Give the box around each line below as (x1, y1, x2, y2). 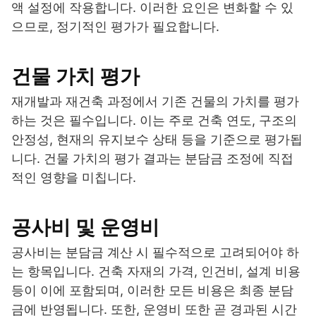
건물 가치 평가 (11, 63, 140, 88)
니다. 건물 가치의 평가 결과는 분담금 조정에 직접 (11, 150, 293, 166)
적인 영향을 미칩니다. (11, 169, 136, 185)
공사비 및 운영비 (11, 214, 159, 239)
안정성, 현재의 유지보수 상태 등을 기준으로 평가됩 (11, 131, 303, 147)
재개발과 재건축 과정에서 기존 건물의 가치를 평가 (11, 93, 299, 109)
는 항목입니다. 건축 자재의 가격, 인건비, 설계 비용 (11, 263, 300, 279)
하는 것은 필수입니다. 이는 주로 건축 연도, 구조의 (11, 112, 297, 128)
